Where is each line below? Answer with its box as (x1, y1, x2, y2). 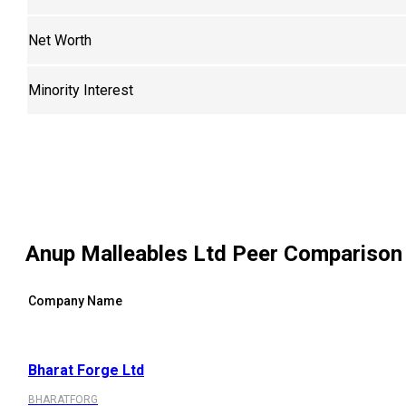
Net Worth (28, 31, 92, 49)
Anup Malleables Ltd (25, 240, 227, 266)
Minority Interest (28, 81, 133, 99)
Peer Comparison (227, 240, 402, 266)
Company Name (28, 294, 122, 309)
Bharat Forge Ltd (28, 362, 144, 380)
